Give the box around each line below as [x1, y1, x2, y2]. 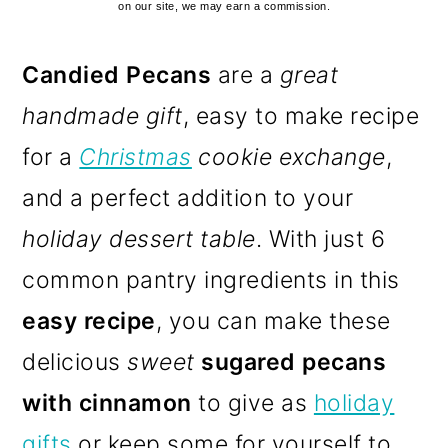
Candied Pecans [22, 61, 212, 90]
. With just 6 [255, 225, 386, 254]
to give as [191, 389, 314, 418]
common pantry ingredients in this [22, 266, 400, 295]
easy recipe [22, 307, 156, 336]
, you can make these [155, 307, 391, 336]
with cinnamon [22, 389, 192, 418]
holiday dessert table [22, 225, 256, 254]
